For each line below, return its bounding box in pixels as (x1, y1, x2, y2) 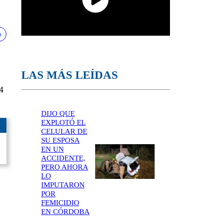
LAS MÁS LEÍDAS (21, 68, 118, 82)
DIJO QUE (41, 109, 75, 117)
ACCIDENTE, (41, 154, 85, 162)
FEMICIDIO (41, 198, 79, 207)
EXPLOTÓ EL (41, 118, 86, 126)
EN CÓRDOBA (41, 207, 90, 216)
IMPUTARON (41, 180, 85, 189)
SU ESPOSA (41, 136, 80, 144)
